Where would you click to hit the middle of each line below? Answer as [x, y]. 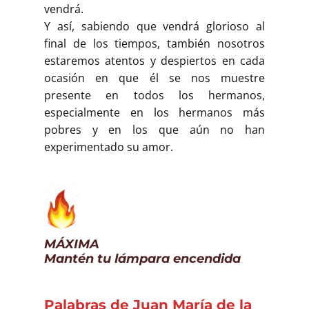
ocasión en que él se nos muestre [154, 78]
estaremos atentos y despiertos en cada [154, 61]
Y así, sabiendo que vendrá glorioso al [154, 27]
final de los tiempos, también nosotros [154, 44]
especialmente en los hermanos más [154, 113]
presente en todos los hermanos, [154, 96]
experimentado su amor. [109, 147]
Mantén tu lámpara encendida [142, 258]
